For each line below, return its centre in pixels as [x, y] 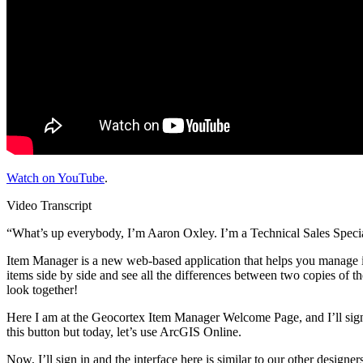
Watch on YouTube [56, 178]
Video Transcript [49, 206]
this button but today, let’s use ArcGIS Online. [124, 332]
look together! [42, 290]
